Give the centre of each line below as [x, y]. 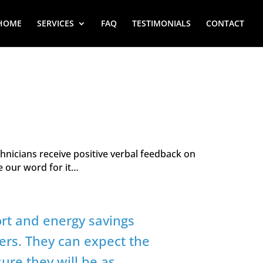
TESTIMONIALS [161, 23]
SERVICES [55, 23]
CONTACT [225, 23]
